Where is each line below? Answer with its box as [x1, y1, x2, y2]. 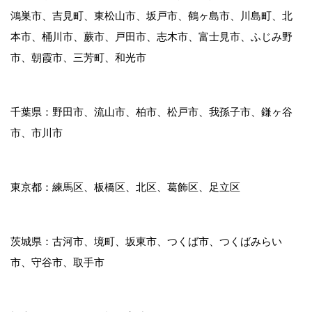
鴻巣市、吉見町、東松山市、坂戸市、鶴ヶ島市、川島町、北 [10, 10, 292, 22]
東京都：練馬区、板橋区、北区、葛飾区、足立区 [10, 181, 240, 194]
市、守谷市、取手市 [10, 256, 104, 269]
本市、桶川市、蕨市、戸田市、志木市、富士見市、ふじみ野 [10, 31, 292, 43]
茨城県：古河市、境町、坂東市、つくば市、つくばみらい [10, 235, 282, 248]
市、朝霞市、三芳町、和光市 [10, 52, 157, 64]
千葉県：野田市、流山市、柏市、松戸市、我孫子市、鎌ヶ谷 [10, 106, 292, 118]
